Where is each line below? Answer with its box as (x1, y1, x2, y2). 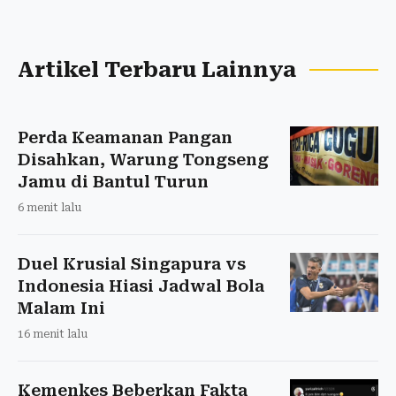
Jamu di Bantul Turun (18, 172, 209, 192)
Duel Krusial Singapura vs (18, 255, 246, 274)
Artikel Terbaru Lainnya (18, 57, 296, 83)
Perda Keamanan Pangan (18, 128, 232, 148)
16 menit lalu (18, 328, 88, 341)
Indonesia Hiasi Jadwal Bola (18, 277, 264, 296)
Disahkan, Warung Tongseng (18, 150, 269, 170)
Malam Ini (18, 299, 105, 318)
